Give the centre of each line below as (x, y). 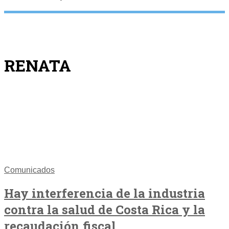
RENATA (38, 65)
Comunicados (29, 170)
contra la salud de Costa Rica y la (105, 209)
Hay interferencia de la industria (105, 193)
